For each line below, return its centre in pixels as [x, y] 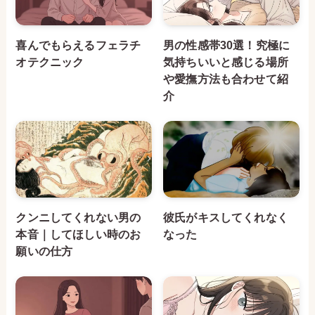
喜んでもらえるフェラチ [78, 45]
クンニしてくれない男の [78, 217]
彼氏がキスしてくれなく [226, 217]
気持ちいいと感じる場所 [226, 62]
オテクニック [50, 62]
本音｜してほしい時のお [78, 234]
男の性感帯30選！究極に [226, 45]
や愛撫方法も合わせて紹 [226, 78]
